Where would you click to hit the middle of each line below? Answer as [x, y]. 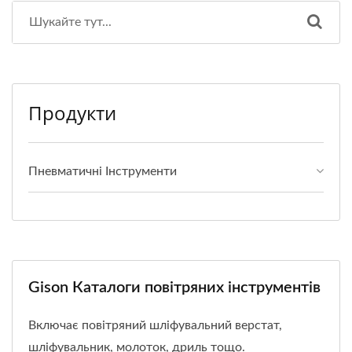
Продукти [72, 112]
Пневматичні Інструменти [103, 171]
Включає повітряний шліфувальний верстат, [155, 325]
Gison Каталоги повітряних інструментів [174, 287]
